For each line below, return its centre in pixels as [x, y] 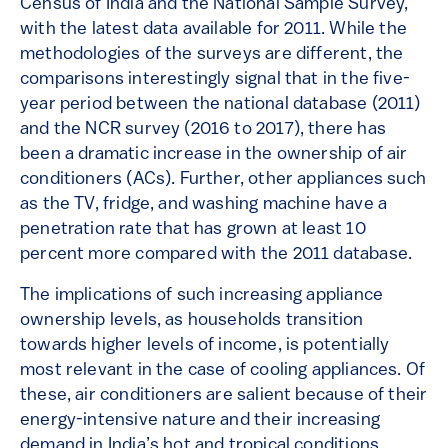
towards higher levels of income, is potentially [205, 346]
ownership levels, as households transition [192, 321]
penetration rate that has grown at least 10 [193, 230]
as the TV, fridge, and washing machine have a [204, 205]
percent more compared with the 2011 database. [216, 255]
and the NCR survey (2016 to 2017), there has [203, 130]
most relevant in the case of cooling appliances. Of [223, 371]
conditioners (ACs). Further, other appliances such [223, 180]
